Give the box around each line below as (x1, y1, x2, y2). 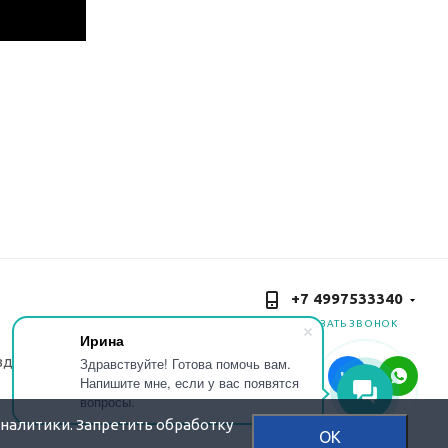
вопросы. (80, 392, 135, 411)
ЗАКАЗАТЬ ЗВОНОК (291, 318, 398, 329)
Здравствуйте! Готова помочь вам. (80, 354, 291, 373)
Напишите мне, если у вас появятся (80, 373, 299, 392)
